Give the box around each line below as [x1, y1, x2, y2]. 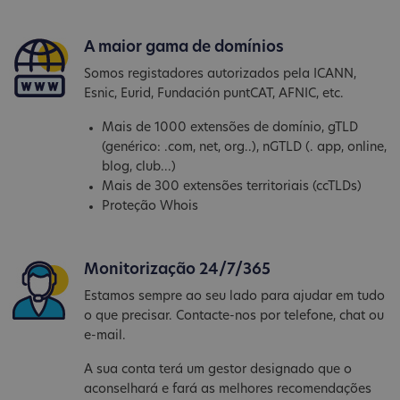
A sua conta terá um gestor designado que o [84, 362, 353, 377]
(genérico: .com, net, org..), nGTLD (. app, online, [102, 140, 387, 154]
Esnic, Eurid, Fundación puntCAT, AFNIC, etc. [84, 87, 345, 101]
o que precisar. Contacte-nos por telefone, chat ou [84, 309, 385, 323]
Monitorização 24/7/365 [84, 262, 271, 278]
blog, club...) [102, 160, 177, 174]
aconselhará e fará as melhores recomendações [84, 382, 372, 396]
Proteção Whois [102, 199, 199, 213]
